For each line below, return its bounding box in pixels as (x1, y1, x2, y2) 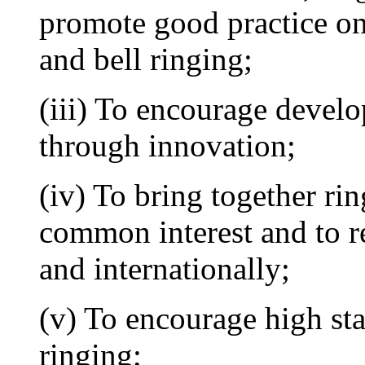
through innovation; (39, 127, 296, 163)
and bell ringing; (39, 41, 253, 77)
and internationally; (39, 250, 290, 286)
